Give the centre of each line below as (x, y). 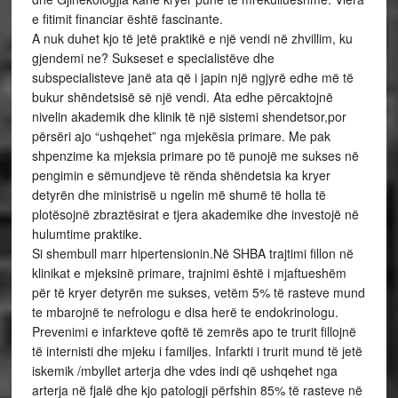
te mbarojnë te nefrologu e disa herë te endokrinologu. (185, 312)
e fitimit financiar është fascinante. (127, 19)
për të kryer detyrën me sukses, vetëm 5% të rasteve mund (198, 292)
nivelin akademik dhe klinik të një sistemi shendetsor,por (189, 116)
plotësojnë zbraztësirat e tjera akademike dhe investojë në (195, 214)
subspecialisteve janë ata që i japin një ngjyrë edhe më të (192, 77)
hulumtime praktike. (87, 234)
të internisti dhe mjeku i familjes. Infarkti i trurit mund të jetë (197, 351)
